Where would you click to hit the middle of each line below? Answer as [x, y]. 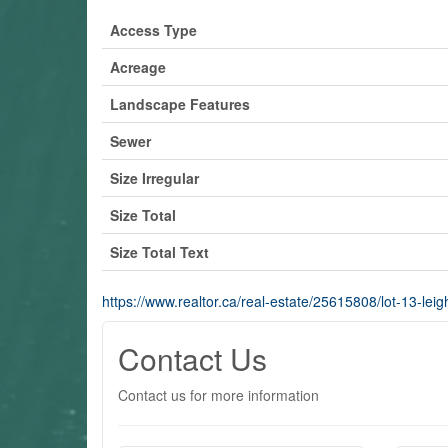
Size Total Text [159, 251]
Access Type [153, 29]
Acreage [138, 66]
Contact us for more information [218, 394]
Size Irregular [154, 177]
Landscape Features [180, 103]
